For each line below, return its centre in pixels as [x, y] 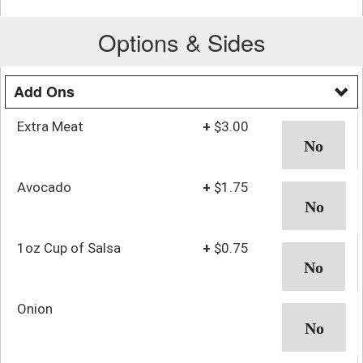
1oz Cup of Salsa [69, 248]
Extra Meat [50, 127]
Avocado [44, 188]
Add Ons [44, 92]
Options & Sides [181, 42]
